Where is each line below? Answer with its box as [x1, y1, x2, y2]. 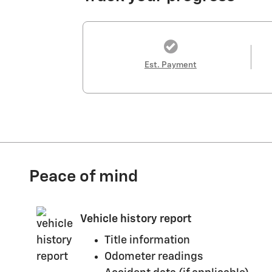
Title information [104, 234, 190, 246]
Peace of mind [29, 168, 138, 185]
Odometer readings [104, 251, 203, 262]
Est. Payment [144, 60, 197, 69]
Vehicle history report [80, 214, 192, 225]
